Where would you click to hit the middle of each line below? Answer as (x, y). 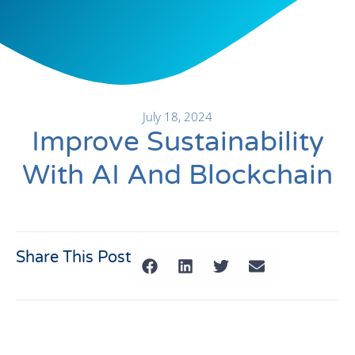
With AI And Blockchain (177, 175)
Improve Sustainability (177, 142)
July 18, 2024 (177, 116)
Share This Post (74, 258)
